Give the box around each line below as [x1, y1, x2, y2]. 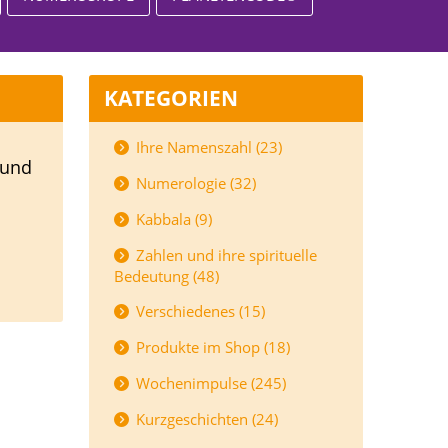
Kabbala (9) [132, 209, 212, 229]
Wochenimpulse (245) [132, 373, 286, 393]
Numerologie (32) [132, 173, 256, 193]
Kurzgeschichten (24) [132, 409, 278, 429]
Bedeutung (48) [114, 266, 219, 286]
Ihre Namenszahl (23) [132, 137, 282, 157]
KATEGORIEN [104, 84, 238, 112]
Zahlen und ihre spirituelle [132, 245, 317, 265]
